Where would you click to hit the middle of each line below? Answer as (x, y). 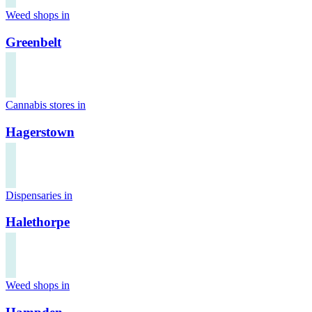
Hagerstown (40, 132)
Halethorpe (38, 222)
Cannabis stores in (46, 105)
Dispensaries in (39, 195)
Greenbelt (33, 42)
